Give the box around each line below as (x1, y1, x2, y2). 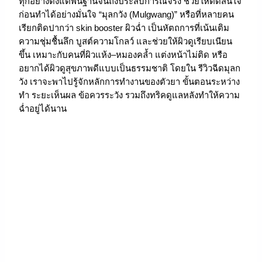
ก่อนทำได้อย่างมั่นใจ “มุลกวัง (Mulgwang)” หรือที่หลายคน (19, 9, 235, 19)
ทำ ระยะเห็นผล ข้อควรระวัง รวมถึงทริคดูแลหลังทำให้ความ (19, 89, 240, 100)
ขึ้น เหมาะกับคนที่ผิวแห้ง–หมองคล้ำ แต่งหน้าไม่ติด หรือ (19, 49, 228, 60)
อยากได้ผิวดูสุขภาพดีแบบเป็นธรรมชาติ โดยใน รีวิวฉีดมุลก (19, 63, 241, 73)
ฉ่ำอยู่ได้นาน (19, 103, 67, 113)
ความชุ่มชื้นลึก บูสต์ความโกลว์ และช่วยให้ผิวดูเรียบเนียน (19, 36, 233, 46)
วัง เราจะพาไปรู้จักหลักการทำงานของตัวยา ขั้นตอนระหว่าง (19, 76, 240, 87)
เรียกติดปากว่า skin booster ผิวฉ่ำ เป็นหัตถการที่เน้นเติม (19, 22, 230, 33)
